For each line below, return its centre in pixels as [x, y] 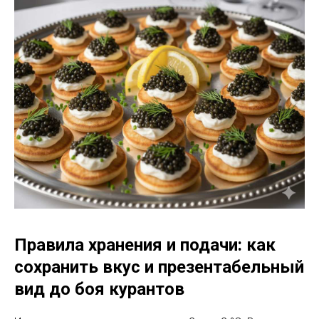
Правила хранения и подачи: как [145, 245]
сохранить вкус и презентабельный [159, 267]
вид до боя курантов [99, 289]
